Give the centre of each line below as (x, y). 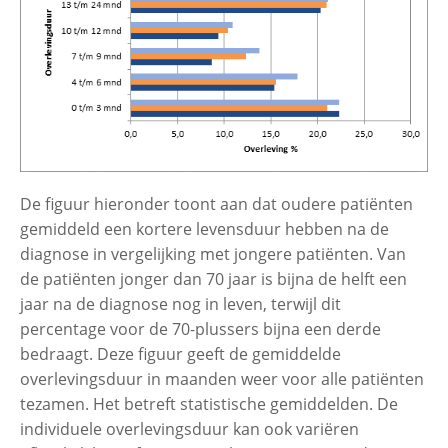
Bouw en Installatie (161, 117)
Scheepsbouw (142, 180)
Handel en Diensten (164, 413)
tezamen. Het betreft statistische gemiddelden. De (209, 403)
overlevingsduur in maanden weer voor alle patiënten (222, 378)
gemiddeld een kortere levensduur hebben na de (204, 228)
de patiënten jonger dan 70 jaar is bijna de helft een (213, 278)
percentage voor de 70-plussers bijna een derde (200, 328)
